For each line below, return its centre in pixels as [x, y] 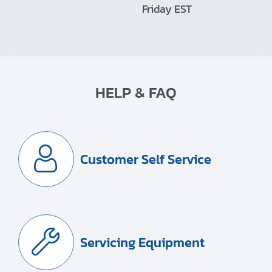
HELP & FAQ [136, 93]
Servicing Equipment [142, 242]
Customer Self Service [146, 159]
